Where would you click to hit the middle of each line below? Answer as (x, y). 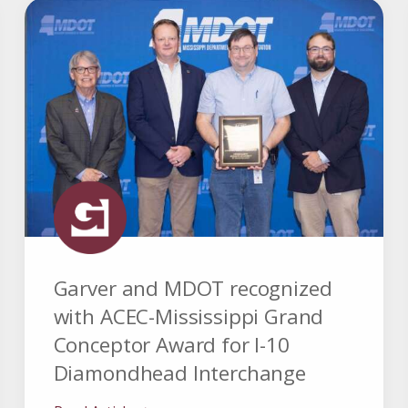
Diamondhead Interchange (179, 373)
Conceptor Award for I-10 (171, 345)
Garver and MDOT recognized (193, 289)
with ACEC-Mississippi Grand (189, 317)
